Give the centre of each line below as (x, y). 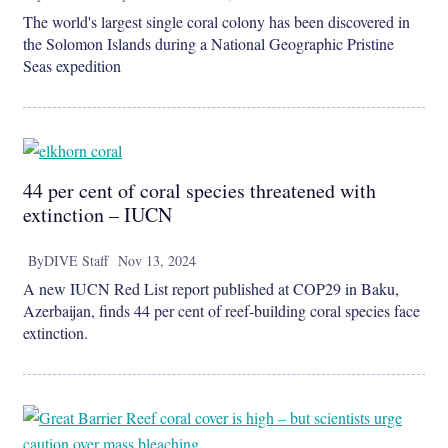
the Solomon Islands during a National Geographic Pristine (208, 44)
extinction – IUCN (97, 215)
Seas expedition (72, 66)
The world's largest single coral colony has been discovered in (216, 22)
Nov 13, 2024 (157, 261)
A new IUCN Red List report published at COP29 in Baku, (211, 289)
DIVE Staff (76, 261)
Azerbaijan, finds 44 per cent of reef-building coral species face (221, 311)
